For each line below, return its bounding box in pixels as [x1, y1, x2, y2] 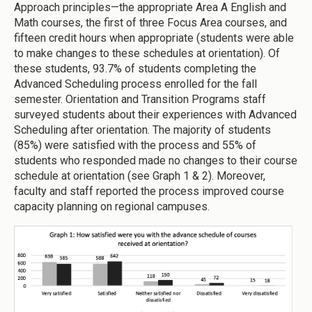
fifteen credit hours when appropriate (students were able [14, 31, 294, 45]
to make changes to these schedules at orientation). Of [14, 47, 280, 61]
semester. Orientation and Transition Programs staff [14, 93, 266, 107]
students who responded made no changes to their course [14, 154, 297, 168]
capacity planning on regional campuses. [14, 200, 210, 214]
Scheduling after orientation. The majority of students [14, 123, 271, 137]
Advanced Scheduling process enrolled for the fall [14, 77, 257, 91]
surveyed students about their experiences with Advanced [14, 108, 297, 122]
